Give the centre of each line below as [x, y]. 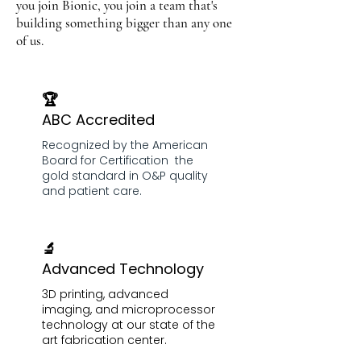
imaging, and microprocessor [129, 309]
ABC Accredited [98, 120]
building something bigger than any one [124, 23]
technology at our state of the [129, 325]
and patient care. [92, 191]
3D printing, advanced [105, 294]
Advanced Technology [123, 269]
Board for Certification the [118, 160]
